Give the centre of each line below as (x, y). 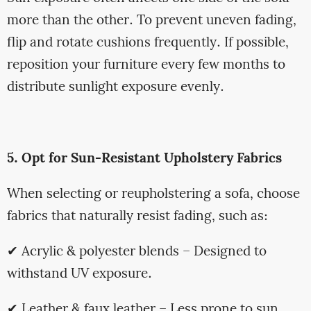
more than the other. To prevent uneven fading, (151, 21)
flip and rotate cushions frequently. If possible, (148, 43)
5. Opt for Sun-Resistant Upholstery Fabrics (144, 159)
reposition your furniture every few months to (146, 66)
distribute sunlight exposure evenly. (115, 88)
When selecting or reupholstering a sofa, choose (153, 194)
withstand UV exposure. (79, 275)
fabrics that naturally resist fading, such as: (137, 217)
